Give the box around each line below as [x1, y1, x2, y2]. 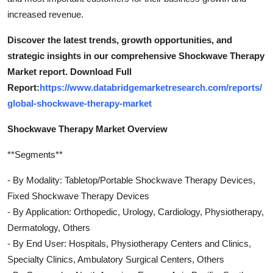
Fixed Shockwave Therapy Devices [7, 190, 149, 201]
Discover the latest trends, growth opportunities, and [7, 34, 232, 45]
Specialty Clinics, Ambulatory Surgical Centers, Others [7, 253, 224, 264]
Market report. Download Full [7, 66, 132, 77]
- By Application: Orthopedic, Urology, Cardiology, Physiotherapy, [7, 206, 264, 217]
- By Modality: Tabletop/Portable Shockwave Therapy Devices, [7, 174, 255, 185]
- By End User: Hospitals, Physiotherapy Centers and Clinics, [7, 238, 251, 249]
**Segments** [7, 149, 63, 160]
